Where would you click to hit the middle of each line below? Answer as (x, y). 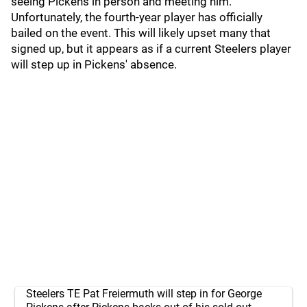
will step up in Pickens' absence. (94, 64)
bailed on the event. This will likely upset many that (141, 33)
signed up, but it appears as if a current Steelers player (151, 49)
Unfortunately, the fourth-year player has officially (137, 17)
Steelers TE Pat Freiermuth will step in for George (144, 294)
